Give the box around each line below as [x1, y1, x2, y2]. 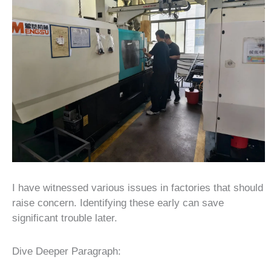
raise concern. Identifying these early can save [12, 197, 224, 209]
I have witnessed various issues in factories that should [12, 181, 263, 194]
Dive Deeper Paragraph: [12, 245, 121, 257]
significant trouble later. [12, 212, 117, 224]
